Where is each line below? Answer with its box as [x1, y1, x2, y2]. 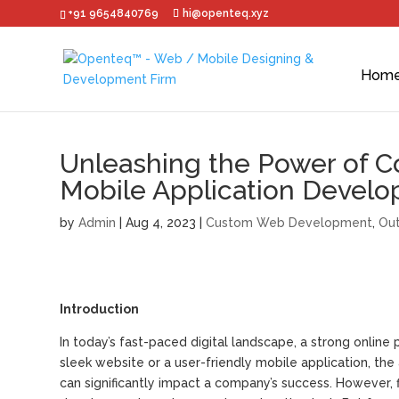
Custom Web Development [206, 216, 373, 230]
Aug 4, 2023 [126, 216, 197, 230]
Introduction [60, 302, 140, 316]
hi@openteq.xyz [183, 7, 270, 20]
